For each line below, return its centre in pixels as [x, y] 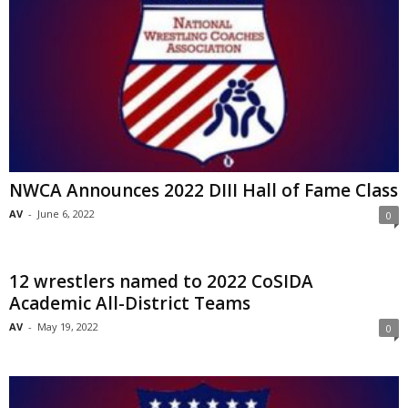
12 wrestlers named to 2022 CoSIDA [161, 281]
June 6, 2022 [66, 213]
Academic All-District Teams [130, 303]
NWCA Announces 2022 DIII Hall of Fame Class [204, 190]
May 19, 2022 [68, 326]
